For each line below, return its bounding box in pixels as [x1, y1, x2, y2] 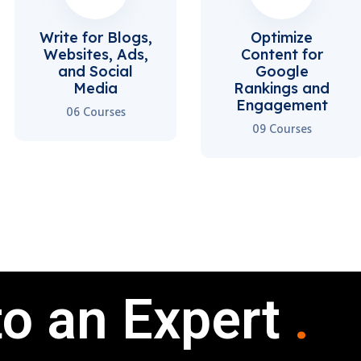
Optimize [251, 27, 313, 47]
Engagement [235, 95, 328, 114]
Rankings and [234, 78, 330, 98]
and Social [58, 61, 134, 81]
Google [255, 61, 309, 81]
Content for [240, 44, 323, 64]
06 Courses [65, 102, 126, 122]
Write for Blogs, [39, 27, 152, 47]
